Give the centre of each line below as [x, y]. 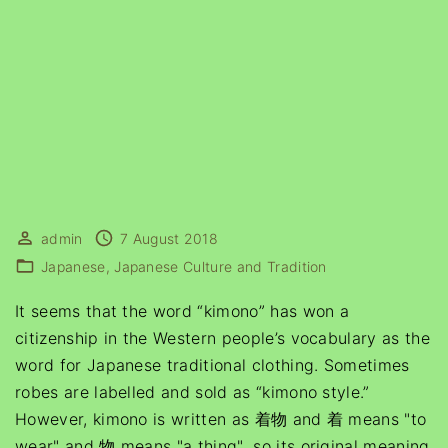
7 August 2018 [169, 238]
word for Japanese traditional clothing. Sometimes [212, 365]
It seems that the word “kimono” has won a [182, 311]
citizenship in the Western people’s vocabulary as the [222, 338]
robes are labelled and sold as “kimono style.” [192, 392]
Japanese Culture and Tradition [220, 266]
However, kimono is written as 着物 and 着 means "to [221, 419]
